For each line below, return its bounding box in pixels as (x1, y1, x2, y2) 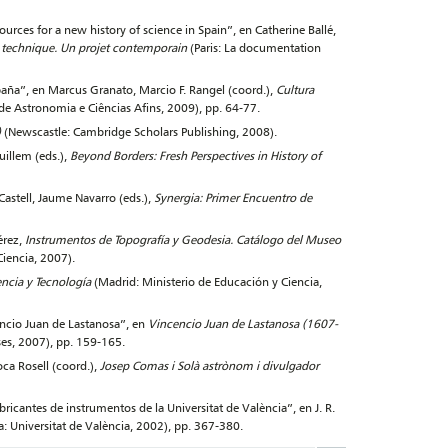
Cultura (276, 82, 314, 97)
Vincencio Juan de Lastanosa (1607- (148, 316, 338, 331)
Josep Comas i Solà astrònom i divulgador (100, 358, 319, 373)
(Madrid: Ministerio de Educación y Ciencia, (94, 274, 322, 289)
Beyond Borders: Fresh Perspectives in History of (70, 148, 321, 163)
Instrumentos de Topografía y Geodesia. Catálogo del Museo (25, 232, 341, 247)
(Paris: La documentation (187, 40, 321, 55)
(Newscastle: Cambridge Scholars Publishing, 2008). (4, 124, 277, 139)
